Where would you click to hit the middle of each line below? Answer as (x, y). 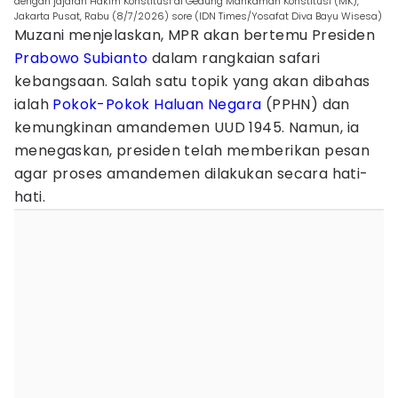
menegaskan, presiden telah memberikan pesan (192, 151)
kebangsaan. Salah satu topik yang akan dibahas (192, 81)
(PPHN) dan (306, 104)
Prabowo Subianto (81, 58)
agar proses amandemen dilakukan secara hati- (191, 174)
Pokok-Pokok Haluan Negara (157, 104)
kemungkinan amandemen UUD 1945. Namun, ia (187, 127)
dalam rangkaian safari (234, 58)
